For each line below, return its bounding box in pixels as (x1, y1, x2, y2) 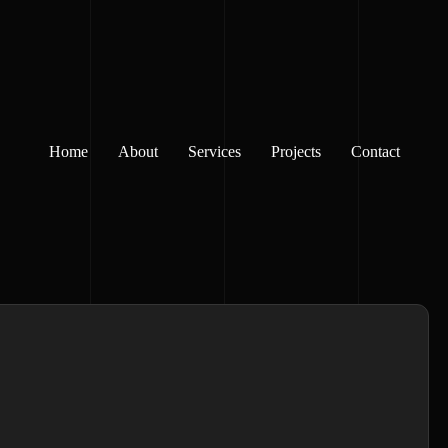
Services (187, 142, 241, 160)
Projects (270, 142, 321, 160)
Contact (350, 142, 400, 160)
